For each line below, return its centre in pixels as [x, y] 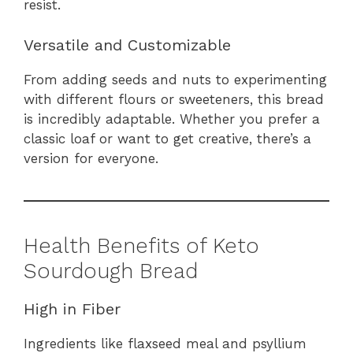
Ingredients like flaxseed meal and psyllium [165, 343]
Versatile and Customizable [127, 45]
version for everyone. [91, 158]
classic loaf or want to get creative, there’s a [167, 138]
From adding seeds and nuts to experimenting [175, 79]
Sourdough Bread [111, 271]
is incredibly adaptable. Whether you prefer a [172, 119]
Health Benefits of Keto [141, 245]
